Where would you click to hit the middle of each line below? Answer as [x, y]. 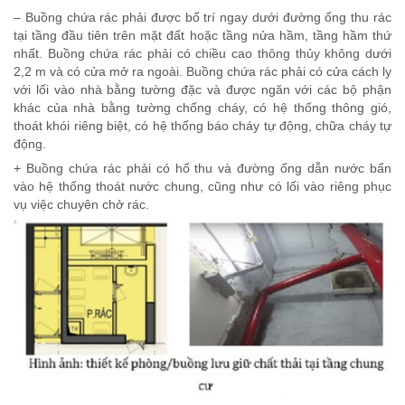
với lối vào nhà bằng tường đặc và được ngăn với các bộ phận [202, 89]
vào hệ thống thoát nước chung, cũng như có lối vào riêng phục [202, 186]
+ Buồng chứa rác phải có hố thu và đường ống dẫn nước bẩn [202, 168]
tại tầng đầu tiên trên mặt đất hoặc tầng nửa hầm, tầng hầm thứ [202, 35]
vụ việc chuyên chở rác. [81, 204]
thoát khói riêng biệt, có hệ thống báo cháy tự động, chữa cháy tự [202, 125]
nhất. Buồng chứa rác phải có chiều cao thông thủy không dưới [202, 53]
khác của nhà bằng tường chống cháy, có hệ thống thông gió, [202, 107]
